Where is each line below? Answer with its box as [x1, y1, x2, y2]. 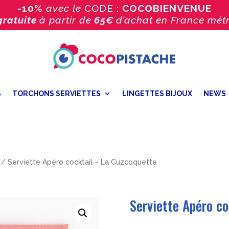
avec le [43, 3, 84, 14]
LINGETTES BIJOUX [122, 89, 192, 98]
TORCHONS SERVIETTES [12, 89, 101, 98]
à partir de [39, 14, 91, 26]
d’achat [116, 14, 156, 26]
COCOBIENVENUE [122, 3, 212, 14]
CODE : [84, 3, 122, 14]
